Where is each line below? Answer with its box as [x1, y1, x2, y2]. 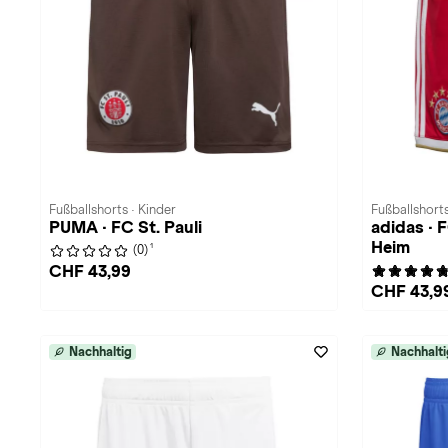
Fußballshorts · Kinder [49, 203, 176, 217]
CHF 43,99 [49, 262, 131, 281]
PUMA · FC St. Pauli [49, 218, 202, 237]
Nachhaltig [69, 345, 132, 359]
